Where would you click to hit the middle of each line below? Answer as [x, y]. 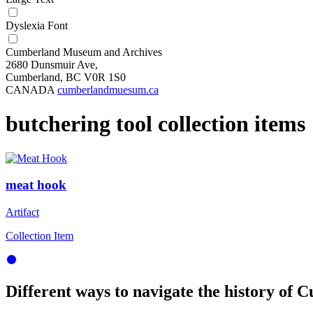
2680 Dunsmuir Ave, [52, 64]
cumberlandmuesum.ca [108, 89]
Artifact [22, 212]
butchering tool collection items [155, 124]
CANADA [31, 89]
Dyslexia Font [37, 25]
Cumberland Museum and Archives [84, 52]
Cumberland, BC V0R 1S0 [66, 77]
